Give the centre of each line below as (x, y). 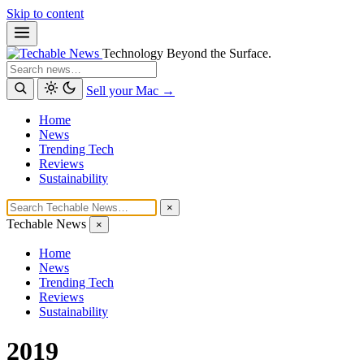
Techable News (46, 224)
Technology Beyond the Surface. (187, 53)
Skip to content (45, 13)
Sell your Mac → (130, 91)
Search (23, 67)
